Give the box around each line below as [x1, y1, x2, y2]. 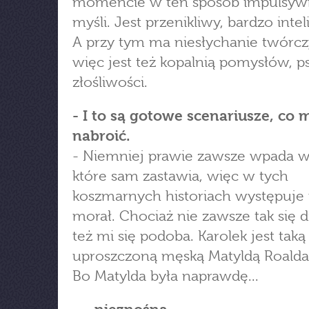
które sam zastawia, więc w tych [72, 168, 288, 184]
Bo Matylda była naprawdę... [72, 268, 259, 284]
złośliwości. [72, 74, 148, 90]
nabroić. [72, 128, 130, 144]
